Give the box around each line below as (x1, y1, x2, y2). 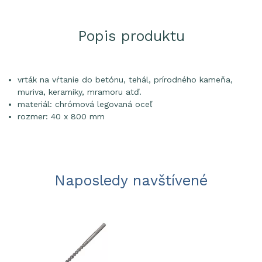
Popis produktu (77, 27, 185, 44)
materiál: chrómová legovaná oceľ (18, 99, 152, 109)
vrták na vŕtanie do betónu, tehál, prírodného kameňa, (18, 75, 233, 84)
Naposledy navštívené (54, 172, 208, 189)
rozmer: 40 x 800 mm (18, 112, 105, 121)
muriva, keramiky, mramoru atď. (18, 87, 142, 96)
